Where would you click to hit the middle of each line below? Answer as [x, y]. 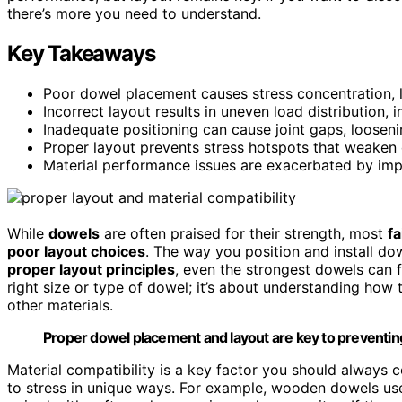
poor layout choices [76, 251]
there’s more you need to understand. [134, 13]
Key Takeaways [81, 53]
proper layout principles [91, 269]
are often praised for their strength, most [244, 233]
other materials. [60, 305]
